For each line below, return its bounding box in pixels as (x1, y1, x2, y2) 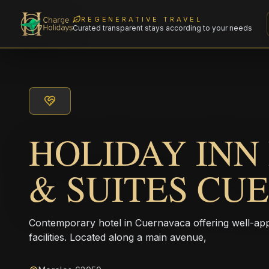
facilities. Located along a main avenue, (29, 231, 207, 243)
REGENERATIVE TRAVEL (81, 14, 203, 23)
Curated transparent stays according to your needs (73, 23, 253, 32)
